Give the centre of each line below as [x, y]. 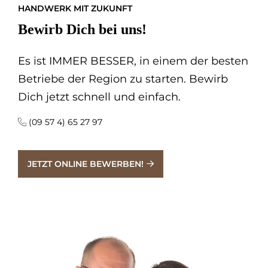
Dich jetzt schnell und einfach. [99, 97]
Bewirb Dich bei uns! [82, 30]
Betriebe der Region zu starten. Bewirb [123, 79]
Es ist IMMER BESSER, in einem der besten [133, 61]
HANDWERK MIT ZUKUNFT [75, 9]
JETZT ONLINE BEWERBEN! [86, 164]
